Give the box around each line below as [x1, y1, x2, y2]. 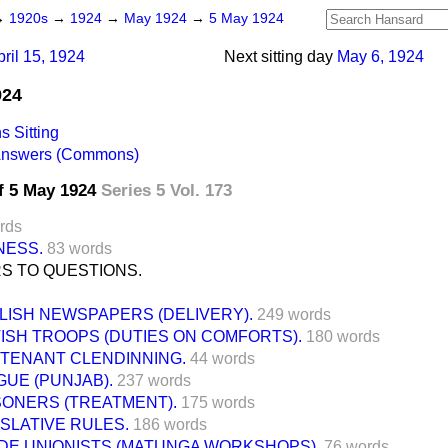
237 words [117, 371, 191, 389]
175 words [181, 393, 255, 411]
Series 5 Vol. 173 [101, 180, 232, 200]
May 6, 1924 [337, 48, 424, 65]
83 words [47, 239, 112, 257]
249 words [257, 305, 331, 323]
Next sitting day [224, 48, 333, 65]
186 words [133, 415, 207, 433]
